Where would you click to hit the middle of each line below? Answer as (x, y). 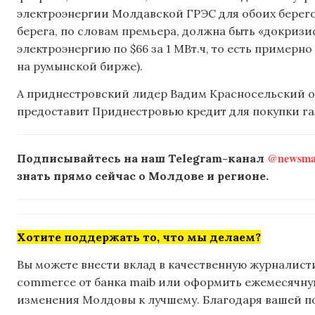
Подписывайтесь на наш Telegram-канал (142, 159)
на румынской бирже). (80, 66)
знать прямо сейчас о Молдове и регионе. (143, 176)
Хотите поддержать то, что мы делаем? (139, 237)
